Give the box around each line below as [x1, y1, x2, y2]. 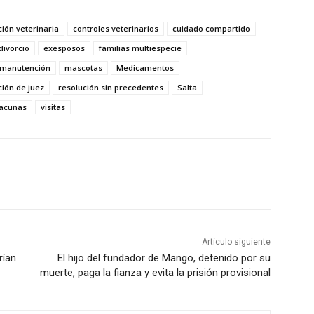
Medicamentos [116, 62, 174, 73]
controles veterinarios [73, 22, 158, 34]
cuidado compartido [172, 22, 250, 34]
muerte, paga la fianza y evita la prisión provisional [39, 266, 271, 279]
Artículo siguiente [201, 236, 271, 247]
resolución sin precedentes [58, 81, 163, 93]
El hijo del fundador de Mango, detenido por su [57, 251, 271, 264]
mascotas [64, 62, 102, 73]
